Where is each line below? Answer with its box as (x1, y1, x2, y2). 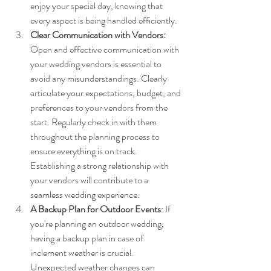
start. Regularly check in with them (30, 114, 158, 129)
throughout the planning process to (30, 129, 162, 143)
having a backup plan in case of (30, 230, 145, 245)
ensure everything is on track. (30, 143, 139, 158)
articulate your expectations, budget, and (30, 85, 183, 100)
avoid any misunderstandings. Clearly (30, 71, 169, 85)
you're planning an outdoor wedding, (30, 216, 166, 230)
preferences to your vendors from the (30, 100, 169, 114)
